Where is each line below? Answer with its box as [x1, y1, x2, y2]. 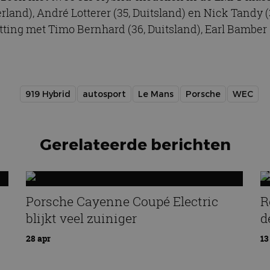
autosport [83, 89, 126, 99]
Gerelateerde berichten [39, 134, 231, 154]
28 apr [25, 233, 51, 245]
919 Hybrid [25, 89, 71, 99]
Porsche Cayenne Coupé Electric [25, 192, 218, 210]
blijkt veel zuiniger [25, 209, 137, 227]
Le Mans [138, 89, 174, 99]
